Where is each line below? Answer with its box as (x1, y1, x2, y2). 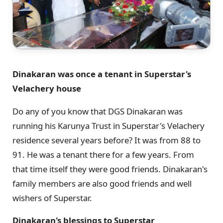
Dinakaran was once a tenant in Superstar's (12, 68, 191, 80)
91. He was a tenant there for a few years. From (12, 148, 194, 160)
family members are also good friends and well (12, 177, 192, 189)
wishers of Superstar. (12, 192, 92, 204)
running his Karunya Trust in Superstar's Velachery (12, 119, 205, 131)
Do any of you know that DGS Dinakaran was (12, 105, 183, 117)
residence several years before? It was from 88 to (12, 134, 201, 146)
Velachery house (12, 82, 81, 94)
